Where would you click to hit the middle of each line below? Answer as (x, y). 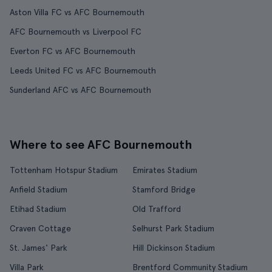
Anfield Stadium (39, 189)
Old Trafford (157, 209)
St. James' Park (39, 248)
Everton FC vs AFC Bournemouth (73, 51)
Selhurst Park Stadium (173, 228)
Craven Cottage (40, 228)
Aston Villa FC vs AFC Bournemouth (77, 12)
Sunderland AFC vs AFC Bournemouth (80, 90)
